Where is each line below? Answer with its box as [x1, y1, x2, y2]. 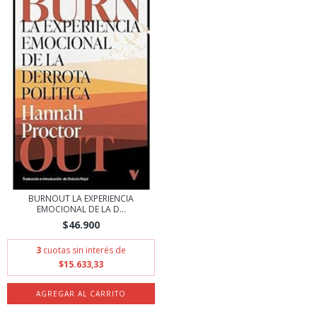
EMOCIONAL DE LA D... [36, 203, 126, 215]
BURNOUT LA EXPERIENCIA [28, 192, 134, 204]
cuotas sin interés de [43, 244, 126, 256]
